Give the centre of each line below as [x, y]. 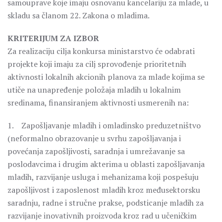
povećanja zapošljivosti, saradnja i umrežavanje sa [96, 151]
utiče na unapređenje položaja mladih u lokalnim [94, 90]
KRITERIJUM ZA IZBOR [53, 38]
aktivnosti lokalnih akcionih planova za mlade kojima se [106, 77]
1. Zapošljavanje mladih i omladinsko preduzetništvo [104, 125]
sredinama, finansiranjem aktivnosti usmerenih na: [98, 103]
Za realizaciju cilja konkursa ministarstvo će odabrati [101, 51]
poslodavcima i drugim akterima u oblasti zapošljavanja [106, 164]
